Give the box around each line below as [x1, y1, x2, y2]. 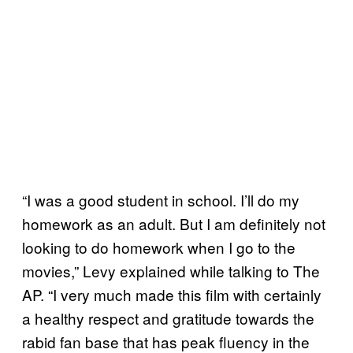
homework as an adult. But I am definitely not [22, 212, 325, 234]
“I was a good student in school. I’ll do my [22, 188, 299, 210]
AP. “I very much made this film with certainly [22, 283, 321, 305]
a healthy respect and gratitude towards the [22, 307, 314, 329]
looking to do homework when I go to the [22, 236, 295, 258]
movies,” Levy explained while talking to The [22, 259, 320, 281]
